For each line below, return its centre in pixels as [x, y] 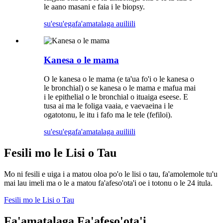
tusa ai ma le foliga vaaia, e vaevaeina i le [109, 106]
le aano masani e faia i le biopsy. [94, 6]
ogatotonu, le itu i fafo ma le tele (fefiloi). [108, 115]
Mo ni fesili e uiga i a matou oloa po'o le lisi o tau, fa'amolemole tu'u [111, 174]
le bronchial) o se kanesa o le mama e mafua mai [120, 88]
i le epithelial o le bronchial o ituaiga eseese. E [116, 97]
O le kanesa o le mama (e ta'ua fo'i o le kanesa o [119, 79]
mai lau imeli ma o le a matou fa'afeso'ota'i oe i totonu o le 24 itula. [108, 183]
